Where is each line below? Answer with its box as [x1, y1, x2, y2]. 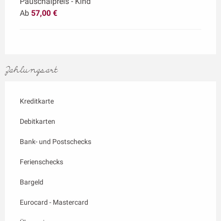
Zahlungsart [5, 64, 58, 76]
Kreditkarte [20, 97, 54, 106]
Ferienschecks [20, 158, 63, 166]
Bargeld [20, 178, 43, 186]
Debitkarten [20, 117, 55, 126]
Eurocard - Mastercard [20, 198, 88, 207]
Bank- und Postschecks [20, 138, 91, 146]
